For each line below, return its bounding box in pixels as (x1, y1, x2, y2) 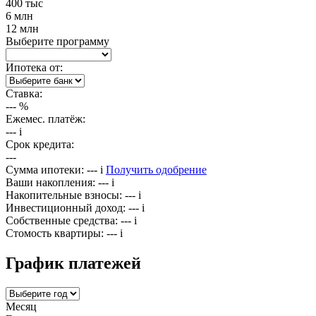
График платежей (6, 253, 141, 272)
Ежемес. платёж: (6, 112, 85, 125)
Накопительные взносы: (6, 188, 122, 201)
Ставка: (6, 87, 42, 99)
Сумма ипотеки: (6, 163, 84, 176)
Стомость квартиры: (6, 226, 104, 239)
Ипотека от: (6, 61, 63, 73)
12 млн (6, 22, 39, 35)
